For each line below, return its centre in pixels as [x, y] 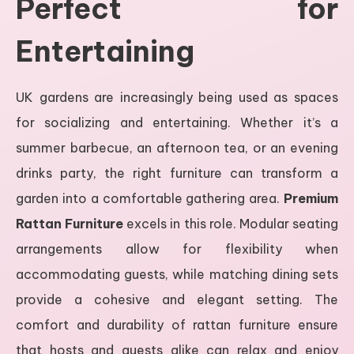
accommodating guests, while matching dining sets [177, 274]
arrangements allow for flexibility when [177, 249]
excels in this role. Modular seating [231, 223]
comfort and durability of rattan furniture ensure [177, 324]
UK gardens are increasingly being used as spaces [177, 97]
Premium [311, 198]
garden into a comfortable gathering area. [150, 198]
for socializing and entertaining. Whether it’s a [177, 122]
